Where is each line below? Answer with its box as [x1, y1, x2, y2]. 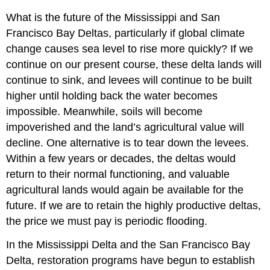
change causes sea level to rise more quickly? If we [6, 43, 254, 55]
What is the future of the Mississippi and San [6, 11, 221, 24]
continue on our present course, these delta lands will [6, 58, 262, 71]
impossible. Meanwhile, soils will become [6, 105, 203, 118]
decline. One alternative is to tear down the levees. [6, 137, 250, 149]
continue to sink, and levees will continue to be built [6, 74, 253, 87]
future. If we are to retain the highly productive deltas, [6, 199, 262, 212]
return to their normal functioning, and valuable [6, 168, 230, 181]
